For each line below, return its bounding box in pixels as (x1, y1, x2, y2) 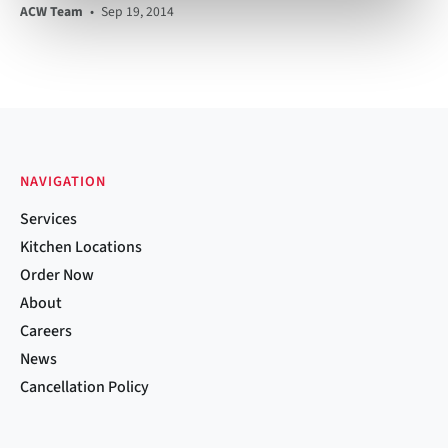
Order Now (20, 263, 94, 286)
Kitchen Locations (20, 235, 142, 258)
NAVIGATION (20, 170, 106, 192)
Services (20, 207, 77, 230)
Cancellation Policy (20, 375, 149, 398)
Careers (20, 319, 72, 342)
